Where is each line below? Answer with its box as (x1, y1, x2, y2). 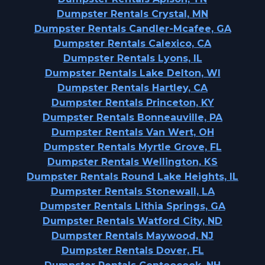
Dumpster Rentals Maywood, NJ (51, 230, 214, 241)
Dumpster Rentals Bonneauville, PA (43, 112, 222, 123)
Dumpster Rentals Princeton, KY (51, 97, 214, 108)
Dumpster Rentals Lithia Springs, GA (40, 201, 225, 212)
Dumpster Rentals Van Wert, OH (51, 127, 214, 138)
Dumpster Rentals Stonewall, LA (50, 186, 215, 197)
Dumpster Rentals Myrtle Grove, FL (43, 141, 222, 153)
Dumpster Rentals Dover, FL (61, 245, 204, 256)
